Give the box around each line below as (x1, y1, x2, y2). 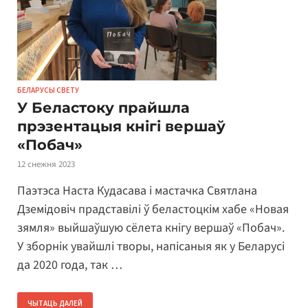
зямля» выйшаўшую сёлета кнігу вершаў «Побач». (17, 219, 285, 236)
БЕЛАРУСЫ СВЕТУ (17, 85, 79, 96)
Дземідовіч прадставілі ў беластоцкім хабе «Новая (17, 200, 289, 218)
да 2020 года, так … (17, 256, 122, 274)
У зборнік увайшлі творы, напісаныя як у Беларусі (17, 237, 285, 255)
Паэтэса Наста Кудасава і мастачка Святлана (17, 181, 257, 199)
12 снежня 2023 (17, 158, 75, 171)
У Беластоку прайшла (17, 99, 190, 117)
